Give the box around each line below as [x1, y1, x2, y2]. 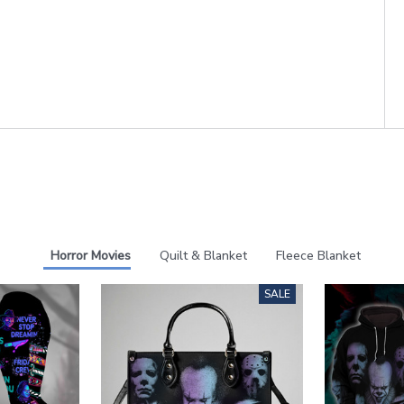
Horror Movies [50, 246, 131, 264]
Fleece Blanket [276, 246, 361, 264]
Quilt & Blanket [160, 246, 247, 264]
